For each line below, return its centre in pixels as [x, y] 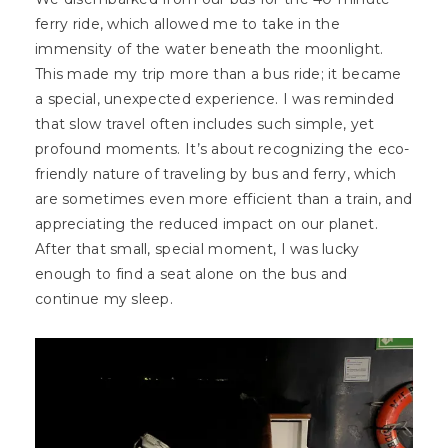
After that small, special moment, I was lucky [197, 249]
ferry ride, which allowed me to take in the [188, 24]
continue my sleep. [106, 299]
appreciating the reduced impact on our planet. [206, 224]
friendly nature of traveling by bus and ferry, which [216, 174]
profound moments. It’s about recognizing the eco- [222, 149]
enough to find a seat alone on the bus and [191, 274]
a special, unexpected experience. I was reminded [215, 99]
